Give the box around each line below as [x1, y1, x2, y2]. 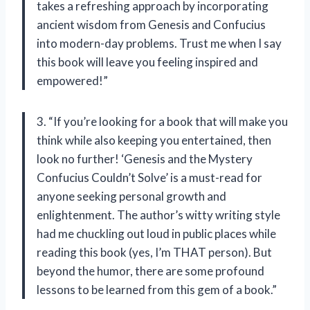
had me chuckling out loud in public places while [37, 226, 276, 241]
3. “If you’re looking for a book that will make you [37, 113, 288, 129]
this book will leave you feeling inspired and [37, 54, 258, 69]
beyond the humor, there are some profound [37, 263, 264, 278]
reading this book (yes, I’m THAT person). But [37, 244, 272, 259]
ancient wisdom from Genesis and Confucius [37, 17, 266, 32]
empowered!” [37, 73, 108, 88]
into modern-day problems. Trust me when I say [37, 35, 282, 51]
